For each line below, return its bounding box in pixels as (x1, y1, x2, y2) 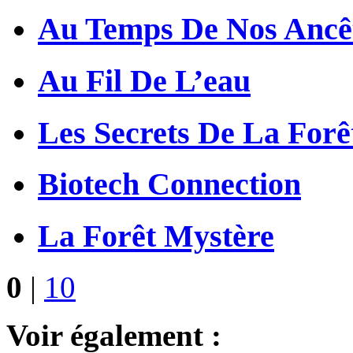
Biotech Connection (38, 166, 301, 203)
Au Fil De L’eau (38, 62, 251, 98)
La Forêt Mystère (38, 217, 274, 254)
